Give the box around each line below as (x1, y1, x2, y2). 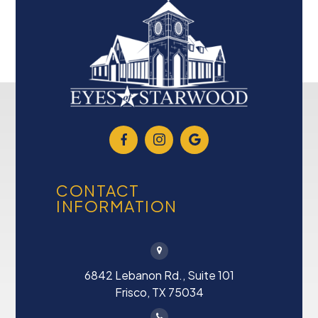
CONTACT (56, 180, 140, 200)
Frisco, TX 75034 (114, 284, 204, 300)
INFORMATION (56, 195, 177, 216)
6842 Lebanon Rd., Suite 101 (84, 267, 234, 283)
